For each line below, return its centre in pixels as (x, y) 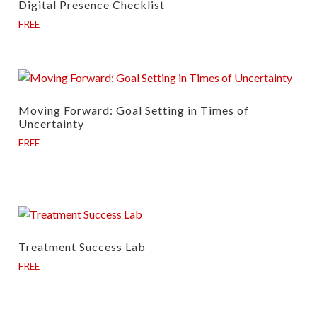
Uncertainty (52, 124)
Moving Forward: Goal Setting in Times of (134, 110)
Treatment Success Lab (82, 247)
